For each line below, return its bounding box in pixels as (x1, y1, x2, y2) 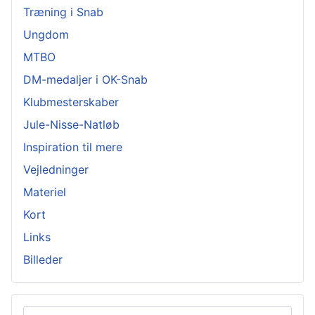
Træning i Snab (23, 5, 103, 20)
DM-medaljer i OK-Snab (23, 72, 148, 87)
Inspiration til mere (23, 140, 122, 155)
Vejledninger (23, 162, 89, 177)
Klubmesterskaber (23, 95, 119, 110)
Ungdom (23, 27, 69, 42)
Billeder (23, 252, 63, 267)
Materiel (23, 185, 66, 200)
